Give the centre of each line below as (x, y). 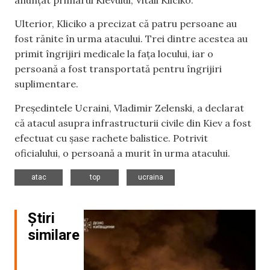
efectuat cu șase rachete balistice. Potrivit (111, 138)
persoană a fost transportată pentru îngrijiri (118, 69)
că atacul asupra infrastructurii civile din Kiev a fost (133, 123)
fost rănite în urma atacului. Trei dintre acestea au (131, 39)
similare (54, 235)
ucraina (151, 177)
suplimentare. (46, 84)
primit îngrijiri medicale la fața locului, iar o (114, 54)
